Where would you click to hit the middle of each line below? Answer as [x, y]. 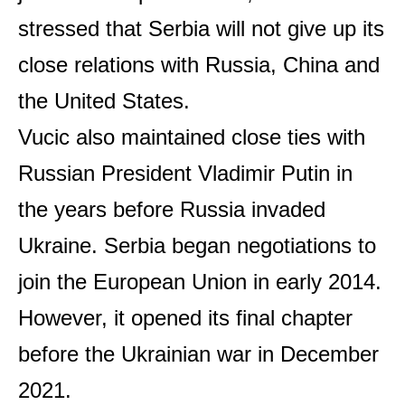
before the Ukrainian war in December [198, 353]
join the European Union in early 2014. [200, 281]
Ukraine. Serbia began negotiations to [197, 245]
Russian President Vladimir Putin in [185, 173]
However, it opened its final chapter [185, 317]
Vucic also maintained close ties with [192, 137]
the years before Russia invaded [172, 209]
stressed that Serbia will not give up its [201, 28]
